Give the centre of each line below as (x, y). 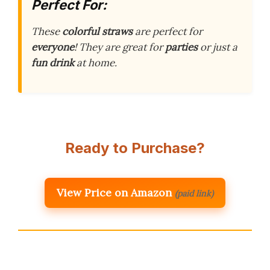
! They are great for (120, 47)
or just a (218, 47)
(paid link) (194, 193)
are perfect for (168, 31)
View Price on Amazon (114, 192)
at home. (96, 62)
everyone (53, 47)
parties (181, 47)
